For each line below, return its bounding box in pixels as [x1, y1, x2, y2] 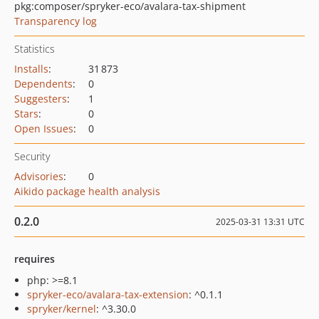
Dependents [14, 77, 73, 90]
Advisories [14, 169, 63, 183]
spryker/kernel [27, 302, 96, 315]
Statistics [14, 42, 55, 56]
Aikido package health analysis [14, 184, 160, 198]
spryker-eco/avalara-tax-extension [27, 288, 189, 301]
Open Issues [14, 122, 73, 135]
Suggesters [14, 92, 67, 105]
